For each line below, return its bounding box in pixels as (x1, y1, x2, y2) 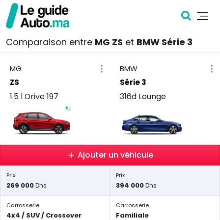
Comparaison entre (6, 36, 95, 48)
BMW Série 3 (137, 36, 192, 48)
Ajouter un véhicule (78, 149, 153, 161)
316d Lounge (120, 91, 166, 102)
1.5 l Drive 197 (10, 91, 58, 102)
